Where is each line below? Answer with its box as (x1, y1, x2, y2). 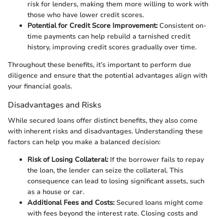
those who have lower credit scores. (27, 10, 144, 20)
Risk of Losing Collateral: (27, 154, 108, 164)
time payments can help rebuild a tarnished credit (27, 32, 190, 42)
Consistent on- (157, 21, 206, 31)
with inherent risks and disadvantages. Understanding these (8, 126, 203, 136)
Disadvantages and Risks (8, 99, 101, 111)
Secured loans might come (114, 197, 203, 207)
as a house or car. (27, 187, 84, 197)
